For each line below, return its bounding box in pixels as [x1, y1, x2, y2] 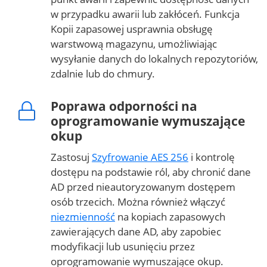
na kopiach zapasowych [115, 209, 225, 223]
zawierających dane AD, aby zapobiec [51, 224, 221, 238]
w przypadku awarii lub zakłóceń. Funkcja [51, 7, 240, 21]
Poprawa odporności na [51, 97, 197, 114]
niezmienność [51, 209, 115, 223]
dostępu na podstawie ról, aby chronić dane [51, 164, 251, 179]
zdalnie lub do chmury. [51, 66, 155, 80]
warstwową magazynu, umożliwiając [51, 36, 217, 51]
